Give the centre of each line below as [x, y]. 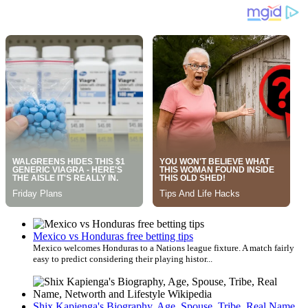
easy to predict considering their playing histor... [123, 258]
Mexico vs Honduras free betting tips [113, 236]
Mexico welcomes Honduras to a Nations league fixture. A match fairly [164, 247]
